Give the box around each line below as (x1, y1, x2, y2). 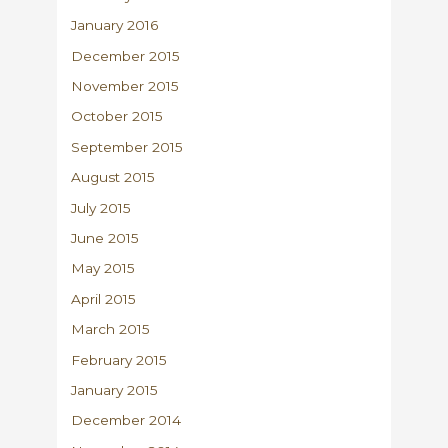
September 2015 (71, 138, 184, 155)
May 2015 (71, 260, 136, 277)
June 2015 (71, 229, 140, 246)
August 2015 (71, 169, 156, 186)
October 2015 (71, 108, 164, 125)
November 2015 (71, 77, 180, 94)
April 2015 (71, 290, 137, 307)
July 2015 (71, 199, 132, 216)
